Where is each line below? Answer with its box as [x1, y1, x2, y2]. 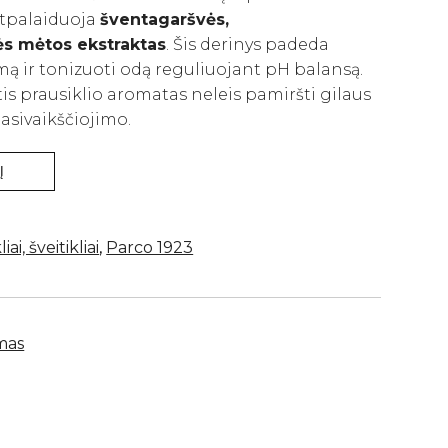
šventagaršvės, [100, 10, 230, 29]
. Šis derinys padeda [166, 35, 330, 54]
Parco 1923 [106, 238, 194, 257]
